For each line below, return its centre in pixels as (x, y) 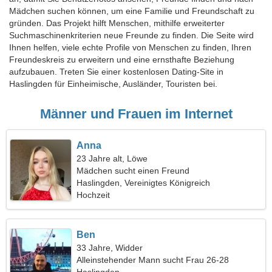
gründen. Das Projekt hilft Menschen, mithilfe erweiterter (117, 23)
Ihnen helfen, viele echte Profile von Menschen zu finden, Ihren (130, 47)
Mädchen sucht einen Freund (133, 171)
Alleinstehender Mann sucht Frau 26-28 (153, 260)
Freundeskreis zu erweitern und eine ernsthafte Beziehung (122, 59)
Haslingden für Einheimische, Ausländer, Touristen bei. (113, 84)
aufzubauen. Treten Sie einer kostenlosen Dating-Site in (116, 72)
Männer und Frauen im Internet (136, 114)
